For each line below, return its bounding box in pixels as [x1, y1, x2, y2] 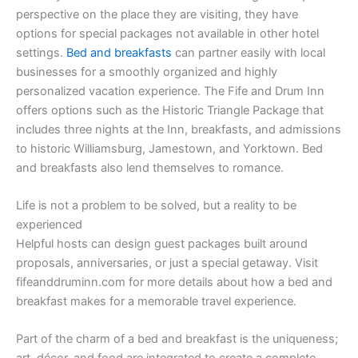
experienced [16, 217, 82, 232]
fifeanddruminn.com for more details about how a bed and [16, 274, 332, 289]
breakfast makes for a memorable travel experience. [16, 293, 296, 308]
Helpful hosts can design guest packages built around [16, 236, 308, 251]
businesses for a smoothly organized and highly [16, 64, 277, 79]
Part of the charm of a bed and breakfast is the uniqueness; [16, 332, 338, 347]
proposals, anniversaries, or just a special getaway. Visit [16, 255, 318, 270]
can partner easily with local [172, 45, 325, 60]
